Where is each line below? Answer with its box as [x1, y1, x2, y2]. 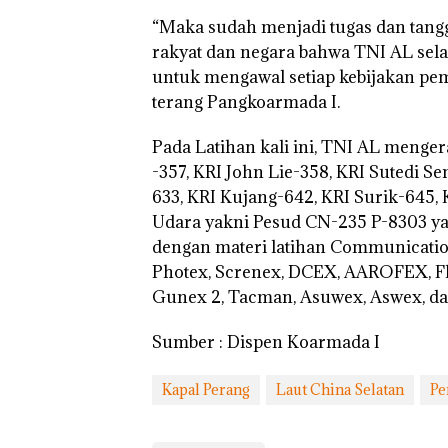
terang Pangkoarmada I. [152, 91, 340, 114]
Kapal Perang [162, 380, 250, 400]
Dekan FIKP [47, 414, 129, 434]
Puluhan [164, 414, 222, 434]
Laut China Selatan [276, 380, 404, 400]
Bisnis [280, 414, 324, 434]
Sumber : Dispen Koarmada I [152, 331, 380, 354]
